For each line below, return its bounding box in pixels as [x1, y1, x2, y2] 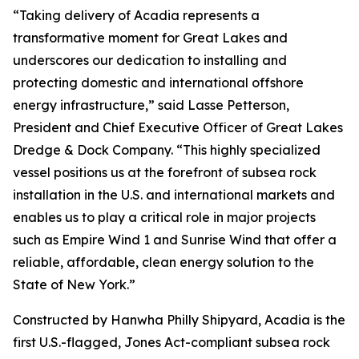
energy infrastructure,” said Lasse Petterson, [13, 96, 289, 113]
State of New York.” [13, 276, 135, 292]
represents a [179, 6, 260, 23]
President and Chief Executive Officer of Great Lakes [13, 119, 343, 135]
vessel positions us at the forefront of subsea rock [13, 163, 317, 180]
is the [310, 311, 345, 328]
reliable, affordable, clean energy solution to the [13, 253, 314, 270]
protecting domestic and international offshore [13, 74, 304, 91]
